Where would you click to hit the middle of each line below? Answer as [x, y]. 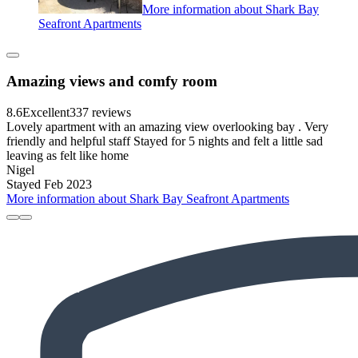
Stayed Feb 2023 [49, 185]
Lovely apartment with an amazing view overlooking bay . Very [167, 127]
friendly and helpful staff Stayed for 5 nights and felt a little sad [165, 141]
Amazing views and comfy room [112, 82]
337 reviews [100, 113]
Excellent [46, 113]
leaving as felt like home [68, 156]
